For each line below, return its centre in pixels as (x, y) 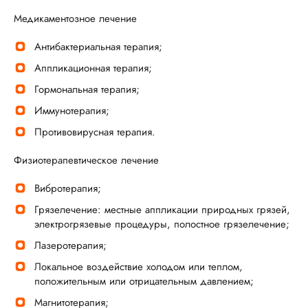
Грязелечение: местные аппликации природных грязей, (162, 210)
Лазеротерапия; (70, 245)
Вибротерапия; (68, 188)
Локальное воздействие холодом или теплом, (139, 267)
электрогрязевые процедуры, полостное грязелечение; (162, 224)
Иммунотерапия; (72, 111)
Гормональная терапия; (87, 89)
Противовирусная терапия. (95, 132)
